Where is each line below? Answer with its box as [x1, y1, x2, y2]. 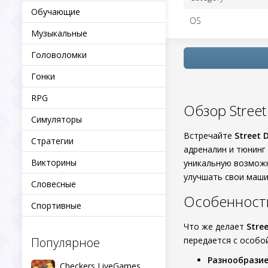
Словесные [31, 178, 76, 190]
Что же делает [184, 221, 246, 232]
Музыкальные [31, 28, 87, 39]
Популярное [31, 234, 100, 251]
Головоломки [31, 49, 87, 60]
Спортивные [31, 200, 81, 211]
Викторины [31, 157, 77, 168]
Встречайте [184, 130, 234, 141]
